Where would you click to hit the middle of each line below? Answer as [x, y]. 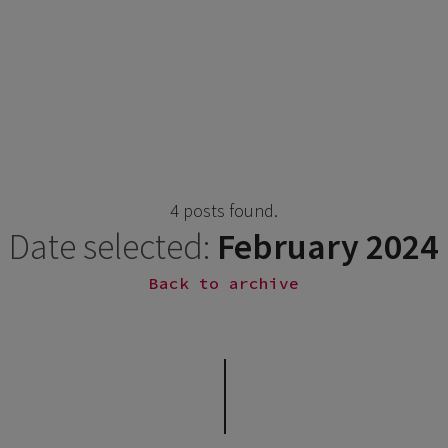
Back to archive [223, 282]
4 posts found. [223, 210]
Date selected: [109, 246]
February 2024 [324, 246]
